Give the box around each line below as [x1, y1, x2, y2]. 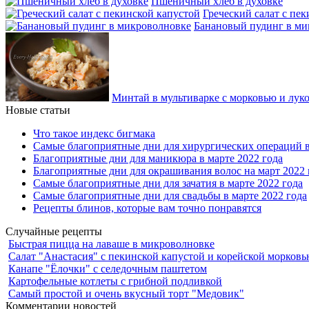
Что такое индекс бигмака [33, 128, 155, 140]
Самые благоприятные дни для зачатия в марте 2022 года [33, 177, 303, 190]
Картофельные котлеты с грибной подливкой [8, 275, 222, 288]
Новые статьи [6, 104, 70, 117]
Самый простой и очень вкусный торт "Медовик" [8, 288, 244, 300]
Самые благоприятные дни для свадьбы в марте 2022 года [33, 190, 307, 202]
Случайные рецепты [6, 226, 102, 238]
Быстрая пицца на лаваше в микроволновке [8, 238, 215, 250]
